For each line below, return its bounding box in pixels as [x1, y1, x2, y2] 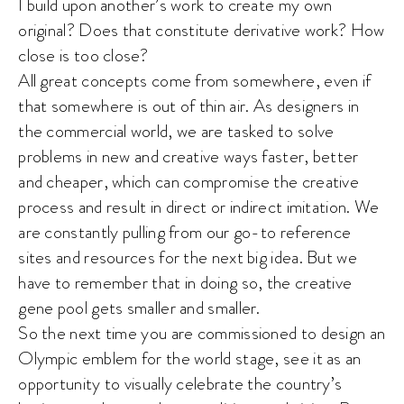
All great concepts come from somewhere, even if [18, 68, 372, 93]
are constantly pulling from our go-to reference [18, 219, 352, 244]
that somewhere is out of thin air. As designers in [18, 93, 360, 118]
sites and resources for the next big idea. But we [18, 244, 357, 270]
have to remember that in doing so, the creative [18, 270, 353, 295]
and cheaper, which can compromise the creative [18, 169, 360, 194]
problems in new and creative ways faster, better [18, 143, 359, 169]
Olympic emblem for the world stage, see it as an [18, 345, 362, 371]
